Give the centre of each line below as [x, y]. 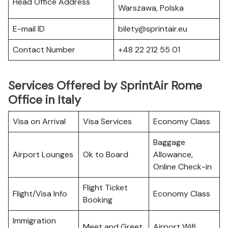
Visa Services [107, 121]
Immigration [34, 221]
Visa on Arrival [39, 121]
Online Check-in [182, 167]
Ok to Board [106, 154]
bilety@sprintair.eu [153, 29]
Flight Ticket [105, 188]
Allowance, [173, 154]
